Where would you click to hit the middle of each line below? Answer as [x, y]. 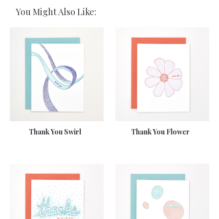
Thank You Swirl [55, 132]
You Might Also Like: [56, 11]
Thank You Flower [160, 132]
